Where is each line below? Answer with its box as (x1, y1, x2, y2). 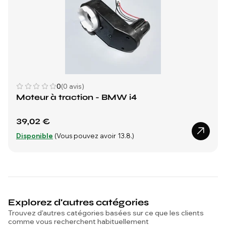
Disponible (16, 132, 53, 140)
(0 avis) (61, 82, 84, 90)
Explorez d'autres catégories (8, 197, 149, 208)
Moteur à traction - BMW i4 (16, 92, 137, 102)
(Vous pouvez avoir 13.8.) (54, 132, 134, 140)
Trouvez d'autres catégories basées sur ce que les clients (8, 208, 204, 217)
